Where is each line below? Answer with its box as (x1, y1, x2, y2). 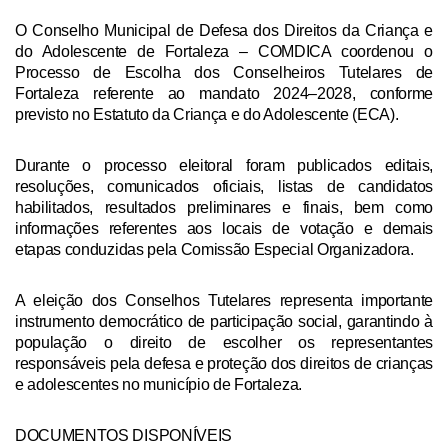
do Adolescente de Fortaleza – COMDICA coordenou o (15, 43, 433, 61)
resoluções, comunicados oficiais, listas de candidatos (15, 178, 433, 196)
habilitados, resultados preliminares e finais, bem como (15, 199, 433, 217)
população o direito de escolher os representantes (15, 334, 433, 352)
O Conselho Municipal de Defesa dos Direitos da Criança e (15, 22, 433, 40)
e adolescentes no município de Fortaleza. (15, 376, 302, 394)
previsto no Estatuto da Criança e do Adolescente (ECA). (15, 106, 403, 124)
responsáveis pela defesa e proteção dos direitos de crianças (15, 355, 433, 373)
